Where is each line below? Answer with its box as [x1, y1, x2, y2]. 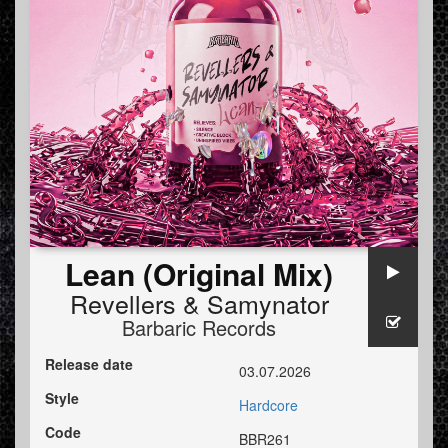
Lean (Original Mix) [65, 252, 333, 296]
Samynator [206, 285, 329, 322]
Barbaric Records [122, 313, 276, 343]
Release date [45, 354, 133, 375]
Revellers [69, 285, 176, 322]
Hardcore [239, 395, 298, 416]
